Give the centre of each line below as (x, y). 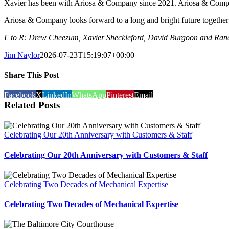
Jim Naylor (22, 55)
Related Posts (32, 105)
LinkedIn (57, 95)
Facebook (20, 95)
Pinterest (120, 95)
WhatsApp (89, 95)
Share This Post (31, 75)
